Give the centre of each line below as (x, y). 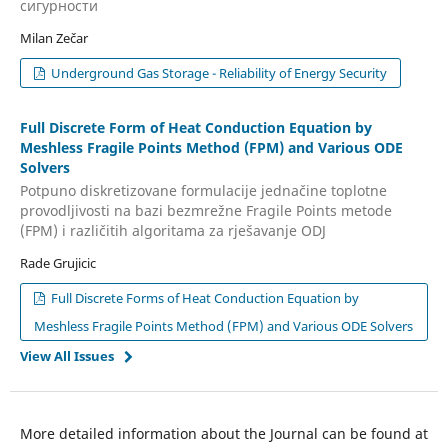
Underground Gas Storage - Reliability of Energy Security (218, 72)
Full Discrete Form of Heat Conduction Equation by (195, 127)
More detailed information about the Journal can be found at (223, 434)
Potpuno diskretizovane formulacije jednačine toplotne (203, 191)
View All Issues (66, 356)
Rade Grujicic (57, 263)
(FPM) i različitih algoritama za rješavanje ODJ (172, 231)
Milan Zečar (53, 37)
